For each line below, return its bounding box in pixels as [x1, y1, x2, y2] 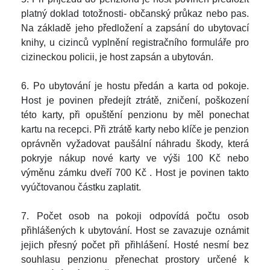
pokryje [21, 153, 59, 163]
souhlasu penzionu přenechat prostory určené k [21, 254, 249, 265]
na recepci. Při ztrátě [45, 124, 135, 134]
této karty [21, 110, 62, 120]
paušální [114, 139, 156, 149]
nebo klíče [157, 124, 204, 134]
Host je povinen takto [155, 168, 250, 178]
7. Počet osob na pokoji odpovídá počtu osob [21, 211, 249, 221]
